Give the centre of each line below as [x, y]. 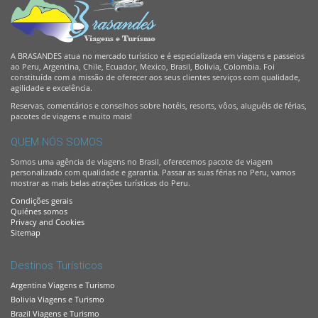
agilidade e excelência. [51, 87]
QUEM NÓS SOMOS [57, 142]
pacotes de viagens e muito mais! [71, 116]
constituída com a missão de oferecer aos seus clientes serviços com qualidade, [155, 77]
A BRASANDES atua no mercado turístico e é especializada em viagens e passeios [158, 55]
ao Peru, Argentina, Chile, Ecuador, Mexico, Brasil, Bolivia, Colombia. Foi [143, 66]
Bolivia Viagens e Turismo [57, 299]
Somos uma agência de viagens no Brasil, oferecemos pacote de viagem [142, 161]
